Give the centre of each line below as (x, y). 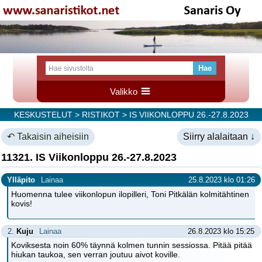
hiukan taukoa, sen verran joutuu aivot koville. (96, 254)
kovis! (22, 204)
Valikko (125, 92)
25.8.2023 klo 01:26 (222, 180)
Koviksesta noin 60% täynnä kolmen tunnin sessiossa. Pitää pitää (132, 245)
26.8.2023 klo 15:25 (221, 231)
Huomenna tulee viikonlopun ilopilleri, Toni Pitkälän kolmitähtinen (130, 194)
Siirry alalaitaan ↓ (219, 137)
